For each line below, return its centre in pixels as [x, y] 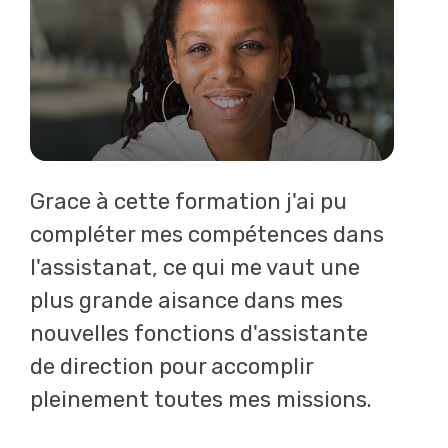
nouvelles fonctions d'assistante [199, 333]
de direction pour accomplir [171, 366]
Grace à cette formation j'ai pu [188, 201]
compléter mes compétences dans [207, 234]
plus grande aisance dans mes [186, 300]
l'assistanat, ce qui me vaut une [195, 267]
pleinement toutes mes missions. [201, 399]
